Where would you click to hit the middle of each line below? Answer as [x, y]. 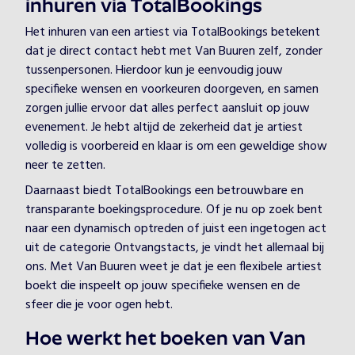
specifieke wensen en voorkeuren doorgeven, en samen [172, 90]
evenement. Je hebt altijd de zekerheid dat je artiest [164, 128]
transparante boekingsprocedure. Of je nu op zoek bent [174, 210]
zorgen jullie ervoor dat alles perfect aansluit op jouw [168, 109]
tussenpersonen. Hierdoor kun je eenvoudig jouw [154, 71]
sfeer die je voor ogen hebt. [99, 305]
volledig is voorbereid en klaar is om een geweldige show [176, 147]
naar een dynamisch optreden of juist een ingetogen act [176, 229]
